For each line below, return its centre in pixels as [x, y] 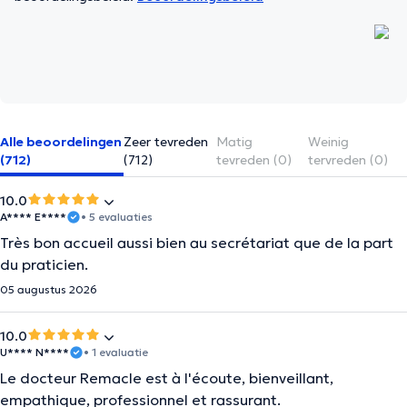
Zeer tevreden [165, 142]
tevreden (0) [254, 160]
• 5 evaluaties [117, 217]
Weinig [329, 142]
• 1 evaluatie [116, 352]
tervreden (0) [348, 160]
